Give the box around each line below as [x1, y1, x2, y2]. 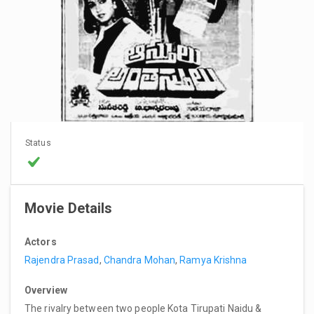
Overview [25, 284, 67, 296]
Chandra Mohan [103, 254, 176, 266]
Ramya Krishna [179, 254, 247, 266]
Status [25, 137, 51, 148]
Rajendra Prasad [25, 254, 100, 266]
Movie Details [25, 199, 113, 217]
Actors [25, 235, 57, 247]
